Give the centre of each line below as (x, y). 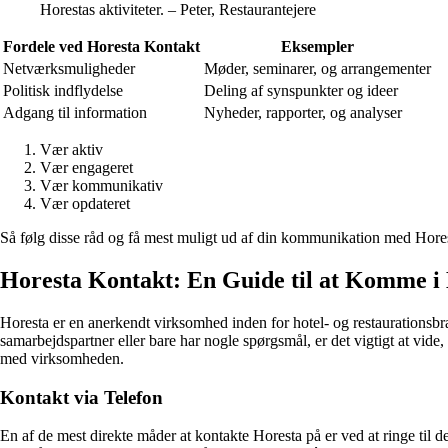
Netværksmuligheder (69, 69)
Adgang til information (75, 113)
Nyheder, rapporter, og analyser (303, 113)
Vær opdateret (85, 204)
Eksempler (317, 47)
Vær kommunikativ (101, 186)
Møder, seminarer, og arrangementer (317, 69)
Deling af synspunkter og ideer (301, 91)
